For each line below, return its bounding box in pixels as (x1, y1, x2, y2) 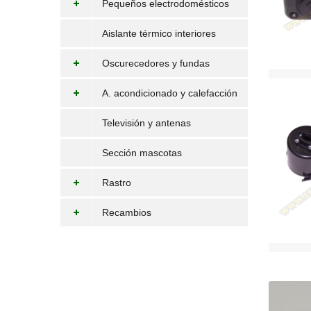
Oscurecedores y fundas (102, 58, 210, 69)
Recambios (102, 207, 151, 218)
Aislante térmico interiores (102, 28, 216, 39)
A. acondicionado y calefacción (102, 87, 237, 99)
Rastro (102, 177, 131, 188)
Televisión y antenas (102, 117, 191, 128)
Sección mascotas (102, 147, 182, 158)
